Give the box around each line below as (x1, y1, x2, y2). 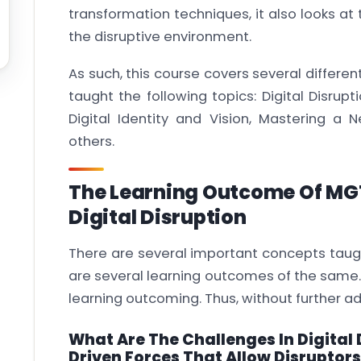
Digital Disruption (68, 204, 247, 230)
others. (68, 132, 114, 151)
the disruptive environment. (68, 27, 251, 46)
